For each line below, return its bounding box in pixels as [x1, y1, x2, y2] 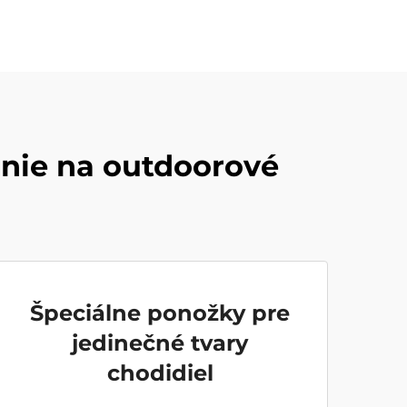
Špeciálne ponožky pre [30, 300, 290, 326]
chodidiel [106, 360, 213, 386]
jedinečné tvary [72, 330, 248, 356]
